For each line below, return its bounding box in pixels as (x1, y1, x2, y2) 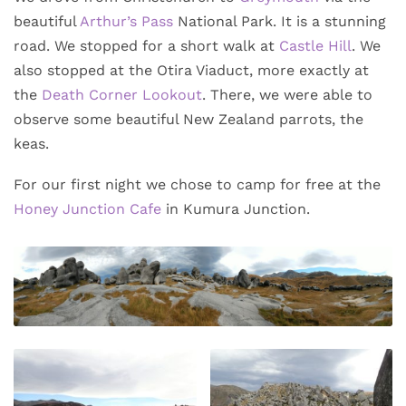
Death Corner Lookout (42, 85, 202, 103)
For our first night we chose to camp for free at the (14, 175, 381, 193)
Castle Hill (279, 36, 352, 54)
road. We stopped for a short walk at (14, 36, 279, 54)
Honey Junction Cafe (14, 199, 161, 217)
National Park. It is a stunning (173, 12, 386, 30)
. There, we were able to (202, 85, 372, 103)
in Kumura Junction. (161, 199, 310, 217)
